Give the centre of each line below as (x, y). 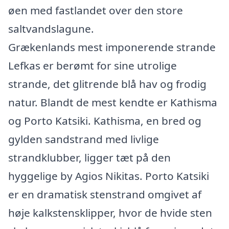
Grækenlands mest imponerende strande (112, 47)
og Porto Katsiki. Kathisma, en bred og (105, 121)
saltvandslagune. (51, 29)
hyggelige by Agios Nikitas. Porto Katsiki (109, 176)
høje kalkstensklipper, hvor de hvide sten (110, 213)
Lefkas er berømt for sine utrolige (93, 65)
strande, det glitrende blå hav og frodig (107, 84)
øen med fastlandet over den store (96, 10)
